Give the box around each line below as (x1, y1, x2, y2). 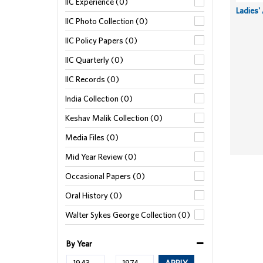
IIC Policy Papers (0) (65, 36, 137, 45)
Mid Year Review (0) (65, 152, 137, 161)
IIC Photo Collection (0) (65, 16, 148, 26)
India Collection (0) (65, 94, 133, 103)
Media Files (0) (65, 133, 119, 142)
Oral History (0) (65, 191, 122, 200)
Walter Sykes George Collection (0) (65, 210, 190, 220)
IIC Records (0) (65, 75, 119, 84)
